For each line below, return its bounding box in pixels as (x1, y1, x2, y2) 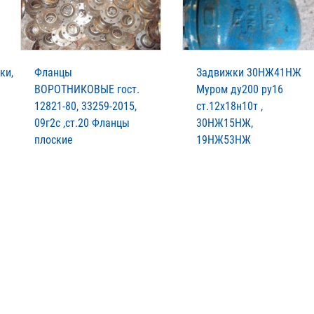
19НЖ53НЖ (196, 133, 251, 146)
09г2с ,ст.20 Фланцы (34, 116, 130, 130)
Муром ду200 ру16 (196, 83, 283, 96)
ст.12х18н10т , (196, 100, 263, 113)
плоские (34, 133, 73, 146)
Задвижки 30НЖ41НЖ (196, 66, 301, 79)
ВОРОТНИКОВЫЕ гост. (34, 83, 139, 96)
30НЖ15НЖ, (196, 116, 253, 130)
